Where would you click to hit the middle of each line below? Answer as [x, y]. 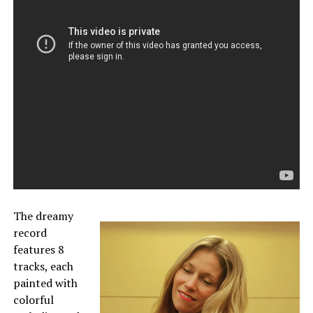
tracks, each [43, 266]
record [30, 232]
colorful [33, 299]
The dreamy [43, 216]
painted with [45, 283]
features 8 [38, 249]
